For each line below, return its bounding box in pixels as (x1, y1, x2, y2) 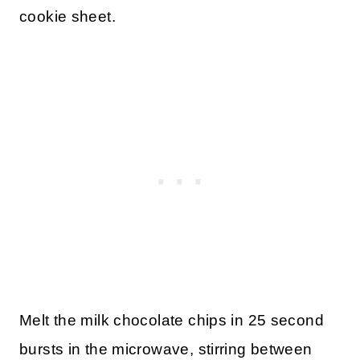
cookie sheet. (19, 7, 116, 25)
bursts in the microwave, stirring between (19, 340, 313, 358)
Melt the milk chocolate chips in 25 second (19, 311, 324, 329)
